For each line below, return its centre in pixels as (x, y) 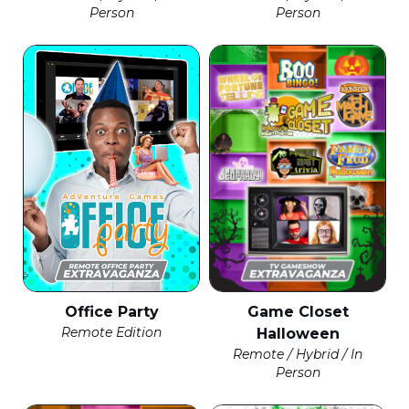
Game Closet (298, 312)
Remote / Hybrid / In (298, 355)
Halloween (298, 334)
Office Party (111, 312)
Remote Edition (111, 333)
